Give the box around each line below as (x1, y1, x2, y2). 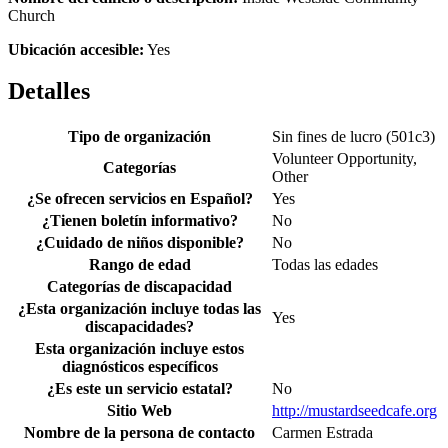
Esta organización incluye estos (35, 340, 244, 358)
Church (8, 6, 55, 24)
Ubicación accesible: (8, 40, 144, 58)
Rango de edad (88, 256, 191, 274)
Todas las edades (272, 256, 378, 274)
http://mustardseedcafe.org (272, 402, 437, 420)
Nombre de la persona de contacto (24, 424, 255, 442)
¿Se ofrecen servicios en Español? (26, 190, 253, 208)
